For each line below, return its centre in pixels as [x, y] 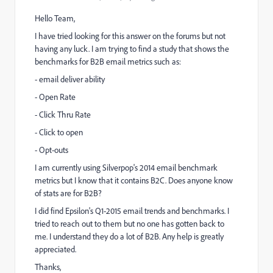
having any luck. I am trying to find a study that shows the [132, 49]
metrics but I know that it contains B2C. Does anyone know [134, 180]
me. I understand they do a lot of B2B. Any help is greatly [129, 236]
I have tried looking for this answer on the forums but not [130, 36]
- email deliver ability [70, 79]
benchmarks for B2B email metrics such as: [108, 62]
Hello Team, [55, 18]
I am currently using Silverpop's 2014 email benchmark [126, 168]
